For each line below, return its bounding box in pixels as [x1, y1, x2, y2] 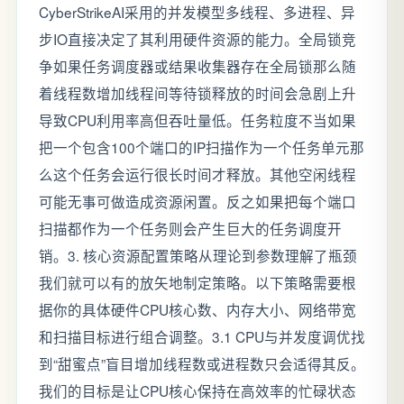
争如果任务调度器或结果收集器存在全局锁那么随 [39, 56, 356, 76]
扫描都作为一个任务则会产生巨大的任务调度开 [39, 218, 342, 238]
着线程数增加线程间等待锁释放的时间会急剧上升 [39, 83, 356, 103]
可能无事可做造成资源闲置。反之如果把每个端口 [39, 191, 356, 211]
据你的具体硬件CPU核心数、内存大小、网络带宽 [39, 299, 356, 319]
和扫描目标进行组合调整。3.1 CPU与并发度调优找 [39, 326, 365, 346]
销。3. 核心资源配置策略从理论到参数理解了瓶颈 [39, 245, 357, 265]
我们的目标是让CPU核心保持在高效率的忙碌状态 [39, 381, 356, 400]
